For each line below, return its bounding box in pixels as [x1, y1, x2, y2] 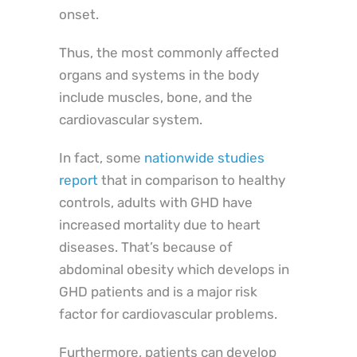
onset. [59, 6, 99, 23]
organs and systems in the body [59, 67, 259, 84]
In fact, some [59, 150, 144, 167]
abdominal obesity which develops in [59, 261, 289, 278]
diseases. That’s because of [59, 239, 233, 256]
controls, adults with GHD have [59, 194, 253, 211]
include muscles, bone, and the [59, 89, 253, 106]
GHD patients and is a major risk [59, 284, 257, 300]
